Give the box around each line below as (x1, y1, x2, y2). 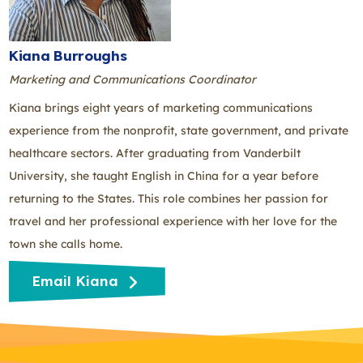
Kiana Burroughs (9, 47, 127, 65)
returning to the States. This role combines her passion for (9, 190, 328, 206)
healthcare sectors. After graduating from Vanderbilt (9, 145, 301, 160)
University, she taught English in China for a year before (9, 168, 318, 183)
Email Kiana (32, 272, 123, 290)
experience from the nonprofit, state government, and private (9, 122, 348, 138)
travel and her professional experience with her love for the (9, 213, 337, 228)
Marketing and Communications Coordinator (9, 71, 256, 87)
